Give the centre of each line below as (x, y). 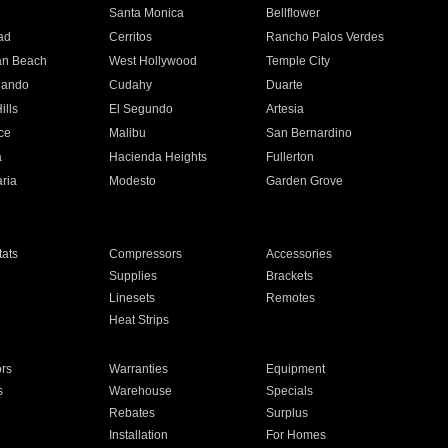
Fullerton (290, 157)
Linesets (131, 298)
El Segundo (140, 109)
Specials (290, 391)
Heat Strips (138, 320)
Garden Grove (305, 181)
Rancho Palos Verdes (325, 37)
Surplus (287, 413)
